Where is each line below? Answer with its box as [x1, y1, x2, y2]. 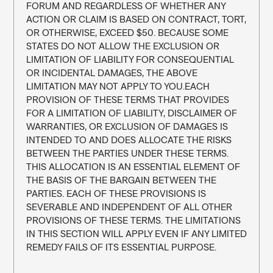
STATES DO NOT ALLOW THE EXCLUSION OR [26, 40, 219, 51]
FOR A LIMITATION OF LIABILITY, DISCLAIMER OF [26, 107, 237, 118]
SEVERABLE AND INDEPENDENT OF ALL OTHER [26, 201, 232, 212]
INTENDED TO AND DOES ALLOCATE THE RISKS [26, 134, 232, 145]
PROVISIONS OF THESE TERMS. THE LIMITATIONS [26, 214, 241, 225]
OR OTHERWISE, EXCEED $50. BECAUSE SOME [26, 27, 229, 38]
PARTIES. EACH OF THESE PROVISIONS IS [26, 188, 206, 199]
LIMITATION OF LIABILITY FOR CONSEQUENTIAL [26, 54, 234, 65]
